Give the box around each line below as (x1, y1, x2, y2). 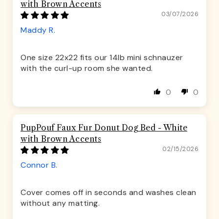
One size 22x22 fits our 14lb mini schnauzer (21, 52, 183, 63)
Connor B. (21, 160, 58, 171)
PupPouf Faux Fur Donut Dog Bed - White (21, 123, 187, 133)
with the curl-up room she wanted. (21, 63, 153, 74)
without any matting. (21, 198, 100, 209)
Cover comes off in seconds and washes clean (21, 187, 197, 198)
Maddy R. (21, 25, 55, 36)
